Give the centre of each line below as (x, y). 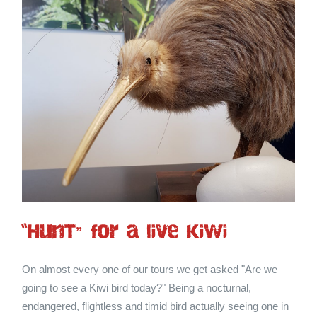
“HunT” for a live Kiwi (125, 233)
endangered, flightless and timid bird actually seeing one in (156, 306)
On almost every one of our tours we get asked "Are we (150, 270)
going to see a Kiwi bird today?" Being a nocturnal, (137, 288)
